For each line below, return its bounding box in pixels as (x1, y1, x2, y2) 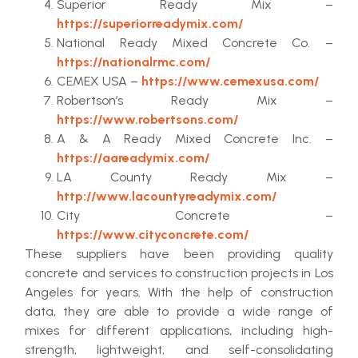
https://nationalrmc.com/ (57, 54, 211, 70)
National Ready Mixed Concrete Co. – (57, 34, 333, 50)
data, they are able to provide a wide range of (25, 303, 333, 319)
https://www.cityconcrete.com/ (57, 226, 249, 242)
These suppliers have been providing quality (25, 245, 333, 261)
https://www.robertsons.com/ (57, 111, 239, 127)
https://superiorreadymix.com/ (57, 15, 244, 31)
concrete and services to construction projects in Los (25, 265, 333, 280)
